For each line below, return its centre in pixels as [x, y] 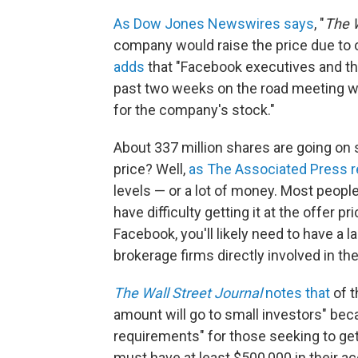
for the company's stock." [194, 109]
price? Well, [151, 169]
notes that [296, 292]
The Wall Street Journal [188, 292]
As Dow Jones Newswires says [214, 23]
